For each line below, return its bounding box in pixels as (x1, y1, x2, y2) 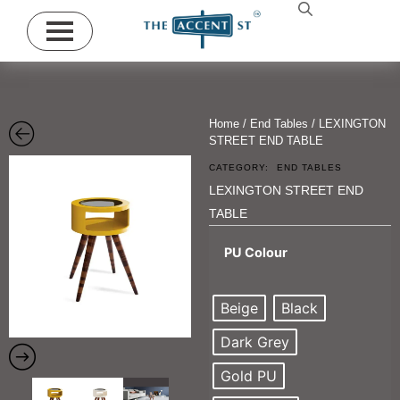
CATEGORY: (209, 162, 269, 173)
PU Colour (224, 245, 287, 261)
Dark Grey (221, 333, 289, 352)
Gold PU (221, 367, 277, 386)
